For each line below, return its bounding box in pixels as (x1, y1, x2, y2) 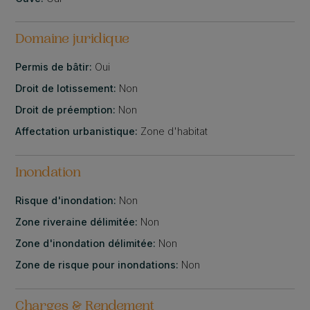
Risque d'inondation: (15, 194, 120, 207)
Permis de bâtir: (15, 61, 95, 73)
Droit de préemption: (15, 104, 119, 116)
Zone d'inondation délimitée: (15, 237, 159, 250)
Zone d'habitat (140, 125, 208, 138)
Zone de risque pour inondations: (15, 259, 182, 271)
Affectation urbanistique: (15, 125, 141, 138)
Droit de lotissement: (15, 82, 120, 95)
